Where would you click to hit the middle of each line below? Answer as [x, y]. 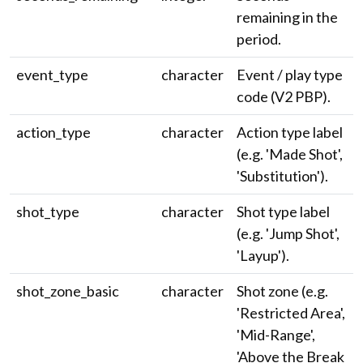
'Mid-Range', [276, 335]
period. [259, 39]
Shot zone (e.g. [282, 291]
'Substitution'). [282, 176]
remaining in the [287, 17]
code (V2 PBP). [284, 96]
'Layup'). [263, 255]
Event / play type [290, 75]
